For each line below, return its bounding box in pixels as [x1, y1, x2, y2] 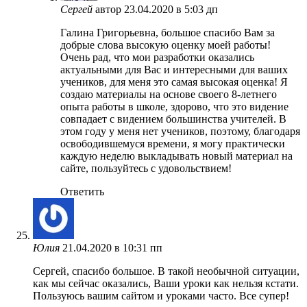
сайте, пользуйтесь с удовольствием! [60, 162, 232, 174]
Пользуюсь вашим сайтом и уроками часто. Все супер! [33, 289, 289, 302]
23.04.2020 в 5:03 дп [124, 3, 218, 15]
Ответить [60, 185, 104, 197]
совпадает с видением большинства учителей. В [60, 112, 286, 125]
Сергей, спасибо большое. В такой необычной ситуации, [33, 265, 299, 277]
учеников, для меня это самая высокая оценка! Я [60, 75, 288, 88]
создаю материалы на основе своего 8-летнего [60, 88, 277, 100]
